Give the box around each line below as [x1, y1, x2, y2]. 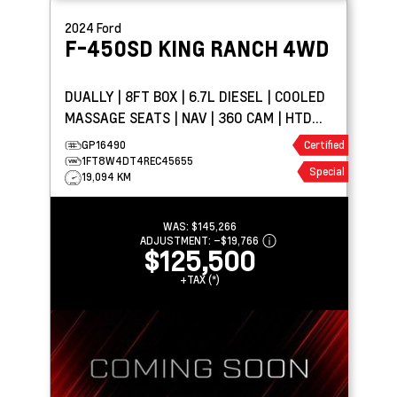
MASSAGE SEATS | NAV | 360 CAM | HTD [65, 107, 312, 127]
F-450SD [65, 34, 158, 62]
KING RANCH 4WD [158, 34, 330, 62]
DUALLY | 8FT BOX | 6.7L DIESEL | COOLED [65, 86, 275, 105]
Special [308, 164, 345, 178]
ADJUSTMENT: [140, 233, 214, 247]
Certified [303, 137, 345, 152]
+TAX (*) [179, 272, 220, 286]
